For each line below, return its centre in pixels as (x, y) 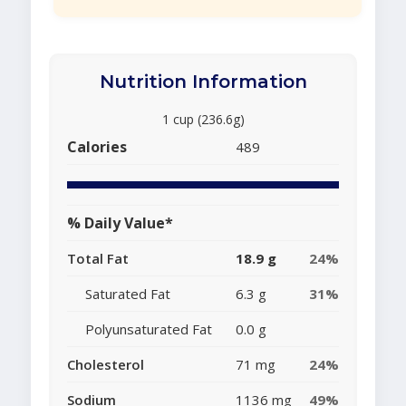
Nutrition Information (203, 82)
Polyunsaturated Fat (149, 329)
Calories (97, 147)
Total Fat (98, 259)
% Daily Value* (120, 223)
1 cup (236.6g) (203, 120)
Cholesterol (106, 365)
